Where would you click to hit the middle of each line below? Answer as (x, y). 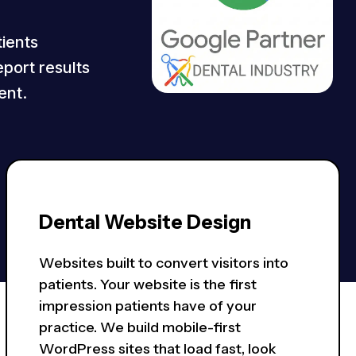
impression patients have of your (147, 306)
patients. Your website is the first (147, 285)
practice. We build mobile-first (139, 328)
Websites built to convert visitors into (163, 263)
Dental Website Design (145, 222)
